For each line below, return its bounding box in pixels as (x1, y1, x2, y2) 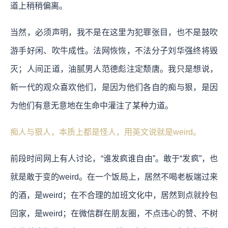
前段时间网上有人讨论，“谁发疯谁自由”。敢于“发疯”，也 (10, 154, 218, 163)
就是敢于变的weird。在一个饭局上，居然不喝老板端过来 (10, 172, 218, 181)
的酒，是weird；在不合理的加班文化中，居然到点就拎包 (10, 190, 218, 199)
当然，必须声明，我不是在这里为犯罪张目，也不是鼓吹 (10, 27, 218, 37)
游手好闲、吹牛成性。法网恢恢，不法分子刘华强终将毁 (10, 46, 218, 55)
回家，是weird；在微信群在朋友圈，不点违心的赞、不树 (10, 209, 218, 218)
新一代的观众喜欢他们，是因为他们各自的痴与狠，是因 (10, 82, 218, 92)
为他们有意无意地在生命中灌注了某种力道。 (10, 101, 173, 110)
